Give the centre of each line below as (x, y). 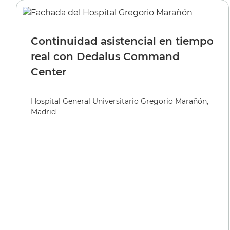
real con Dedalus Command (105, 56)
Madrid (43, 112)
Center (49, 72)
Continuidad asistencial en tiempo (122, 41)
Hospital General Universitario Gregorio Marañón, (120, 101)
